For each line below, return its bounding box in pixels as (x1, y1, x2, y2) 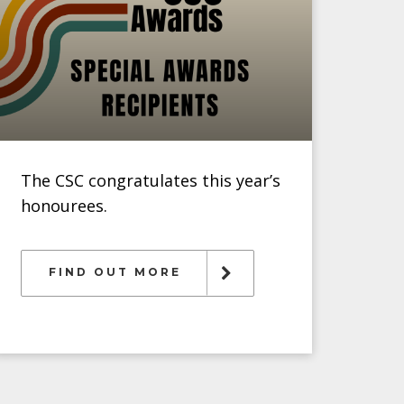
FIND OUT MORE (48, 265, 181, 279)
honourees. (20, 195, 107, 216)
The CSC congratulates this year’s (20, 170, 280, 191)
